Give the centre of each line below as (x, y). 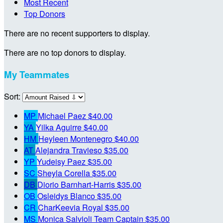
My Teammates (37, 74)
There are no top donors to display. (65, 53)
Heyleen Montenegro (76, 138)
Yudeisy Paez (62, 161)
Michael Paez (63, 115)
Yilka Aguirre (60, 127)
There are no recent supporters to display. (77, 33)
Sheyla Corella (65, 173)
